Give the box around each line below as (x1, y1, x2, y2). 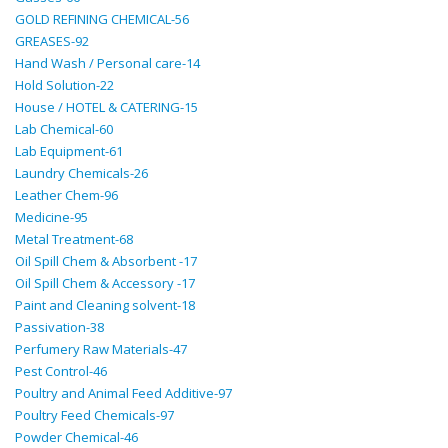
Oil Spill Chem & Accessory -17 (15, 274, 195, 292)
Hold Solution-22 (15, 76, 114, 94)
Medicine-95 (15, 208, 88, 226)
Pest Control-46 (15, 362, 107, 380)
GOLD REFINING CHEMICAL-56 (15, 10, 189, 28)
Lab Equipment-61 (15, 142, 123, 160)
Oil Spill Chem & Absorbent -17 (15, 252, 197, 270)
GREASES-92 (15, 32, 89, 50)
